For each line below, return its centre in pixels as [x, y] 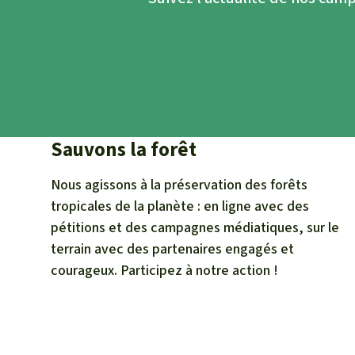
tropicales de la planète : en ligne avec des [180, 206]
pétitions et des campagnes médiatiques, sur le [195, 228]
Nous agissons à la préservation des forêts [179, 185]
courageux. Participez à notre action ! [164, 271]
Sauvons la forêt [124, 150]
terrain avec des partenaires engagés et [172, 249]
